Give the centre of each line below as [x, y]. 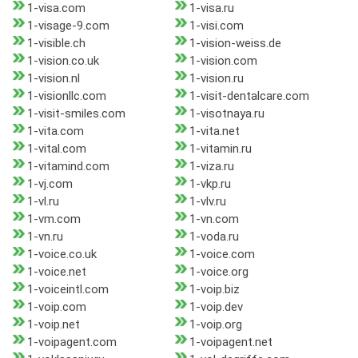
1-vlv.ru [207, 202]
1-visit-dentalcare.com [249, 96]
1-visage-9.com [68, 26]
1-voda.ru [214, 237]
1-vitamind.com [68, 167]
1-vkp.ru [210, 184]
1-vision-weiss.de [235, 44]
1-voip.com [57, 307]
